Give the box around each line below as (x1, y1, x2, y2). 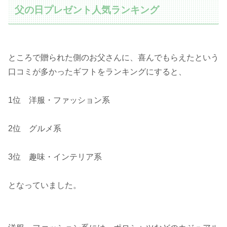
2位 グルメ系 (8, 124, 61, 133)
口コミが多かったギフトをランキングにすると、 (8, 67, 186, 77)
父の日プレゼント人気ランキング (15, 4, 160, 15)
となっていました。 (8, 181, 81, 190)
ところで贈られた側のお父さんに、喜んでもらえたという (8, 53, 219, 62)
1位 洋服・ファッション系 (8, 96, 110, 105)
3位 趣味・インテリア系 (8, 153, 102, 162)
